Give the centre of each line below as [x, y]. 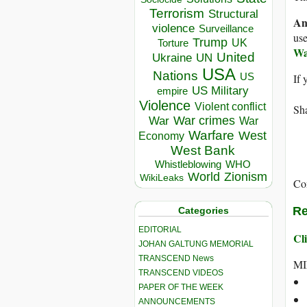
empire [172, 91]
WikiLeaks [162, 178]
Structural [233, 14]
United [236, 58]
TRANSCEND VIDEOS [181, 272]
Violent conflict [230, 107]
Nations [175, 76]
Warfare [211, 136]
